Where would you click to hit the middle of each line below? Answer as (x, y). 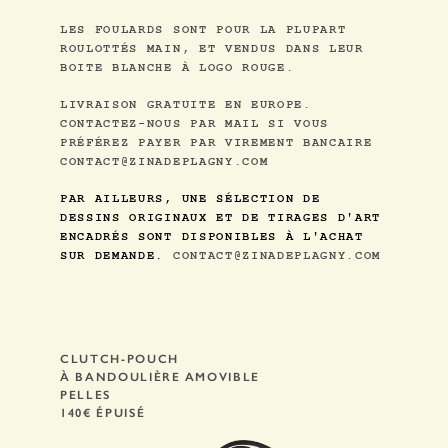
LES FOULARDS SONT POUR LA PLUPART (203, 30)
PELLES (86, 395)
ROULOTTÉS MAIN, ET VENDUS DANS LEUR (212, 49)
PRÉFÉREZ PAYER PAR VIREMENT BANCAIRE (216, 143)
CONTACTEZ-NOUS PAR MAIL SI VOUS (195, 124)
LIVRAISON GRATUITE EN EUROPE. (186, 105)
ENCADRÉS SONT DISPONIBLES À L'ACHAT (212, 237)
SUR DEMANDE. (112, 256)
